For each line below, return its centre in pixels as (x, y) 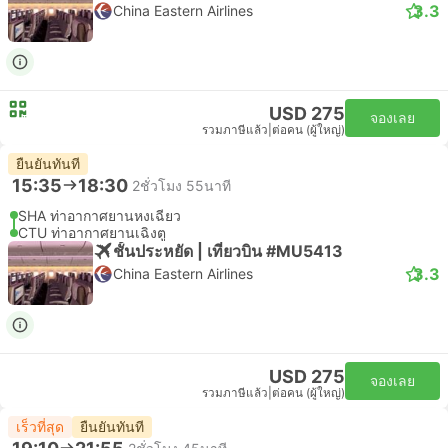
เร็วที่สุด (40, 426)
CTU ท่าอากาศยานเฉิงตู (92, 232)
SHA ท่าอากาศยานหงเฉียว (99, 215)
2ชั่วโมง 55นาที (181, 185)
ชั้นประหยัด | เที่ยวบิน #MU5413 (228, 250)
